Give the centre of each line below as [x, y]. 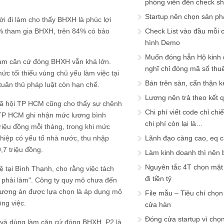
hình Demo [162, 42]
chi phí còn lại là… [174, 123]
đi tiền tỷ [158, 178]
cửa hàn [158, 204]
